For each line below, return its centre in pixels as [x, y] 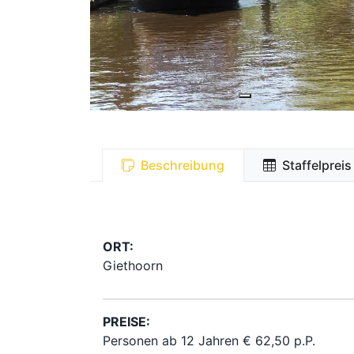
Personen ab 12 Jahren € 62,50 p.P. [211, 340]
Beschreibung [183, 165]
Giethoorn [133, 265]
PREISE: [126, 321]
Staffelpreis [317, 165]
